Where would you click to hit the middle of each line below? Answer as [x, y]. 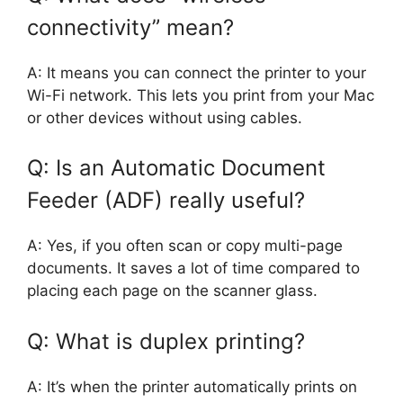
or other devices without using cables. [165, 117]
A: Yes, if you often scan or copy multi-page [185, 246]
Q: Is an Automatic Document [176, 168]
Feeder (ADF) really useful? [166, 201]
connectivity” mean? [130, 27]
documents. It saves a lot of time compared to [193, 269]
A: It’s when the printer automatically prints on [192, 386]
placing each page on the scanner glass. [172, 291]
